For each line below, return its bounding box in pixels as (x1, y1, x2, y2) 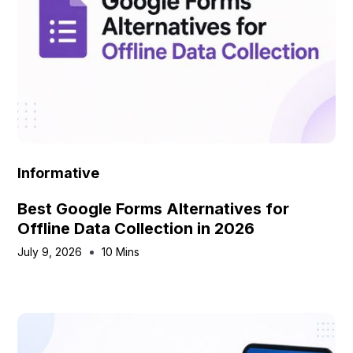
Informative (17, 165, 100, 181)
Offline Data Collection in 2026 (17, 219, 255, 238)
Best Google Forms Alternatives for (17, 199, 290, 218)
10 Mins (102, 245, 140, 258)
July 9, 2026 (17, 245, 83, 258)
